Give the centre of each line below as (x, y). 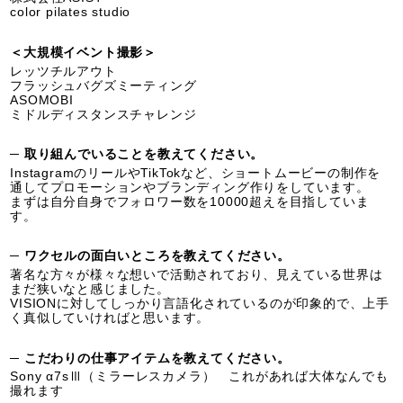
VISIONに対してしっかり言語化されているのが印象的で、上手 (200, 303)
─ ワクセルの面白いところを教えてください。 (150, 256)
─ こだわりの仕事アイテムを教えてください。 (150, 358)
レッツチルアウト (63, 71)
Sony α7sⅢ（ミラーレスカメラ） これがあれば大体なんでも (199, 376)
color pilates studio (71, 12)
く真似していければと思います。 (110, 317)
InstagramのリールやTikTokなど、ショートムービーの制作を (196, 172)
